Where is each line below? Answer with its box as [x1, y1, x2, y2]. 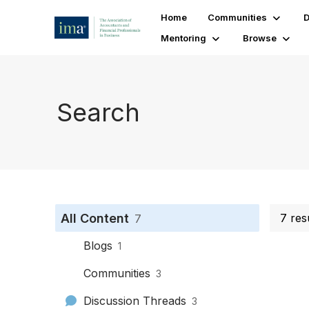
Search [57, 97, 140, 128]
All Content [61, 211, 129, 226]
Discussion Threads [83, 294, 186, 308]
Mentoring [160, 32, 206, 43]
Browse [242, 32, 277, 43]
